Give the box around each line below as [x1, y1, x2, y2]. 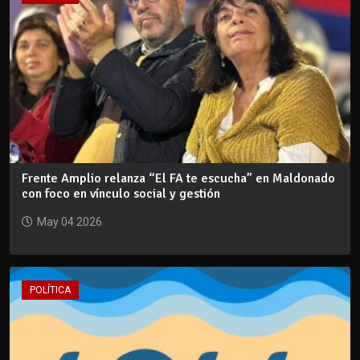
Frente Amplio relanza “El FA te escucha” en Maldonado [22, 170, 335, 186]
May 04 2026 [37, 215, 102, 228]
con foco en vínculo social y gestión [22, 185, 220, 202]
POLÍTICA [30, 284, 71, 296]
